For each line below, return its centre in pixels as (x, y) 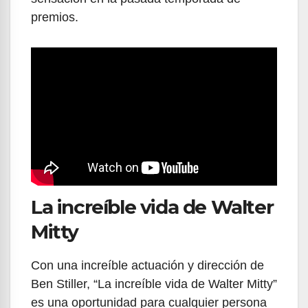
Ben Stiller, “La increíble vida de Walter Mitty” (154, 284)
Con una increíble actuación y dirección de (147, 265)
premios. (56, 17)
